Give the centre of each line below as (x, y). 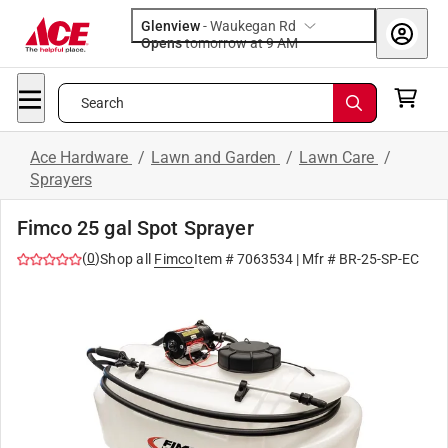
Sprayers (61, 179)
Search (102, 103)
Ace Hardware (81, 157)
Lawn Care (338, 157)
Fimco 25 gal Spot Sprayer (135, 228)
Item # (215, 259)
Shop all (125, 259)
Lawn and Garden (215, 157)
